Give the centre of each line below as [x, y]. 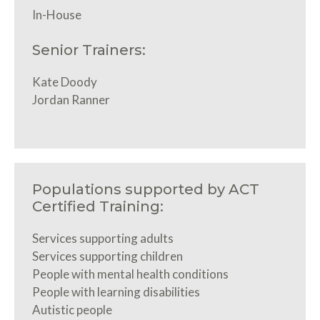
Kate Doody [65, 82]
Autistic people [72, 309]
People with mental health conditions [130, 274]
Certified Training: [98, 206]
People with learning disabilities [116, 291]
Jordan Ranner [71, 100]
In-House [57, 14]
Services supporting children [107, 256]
